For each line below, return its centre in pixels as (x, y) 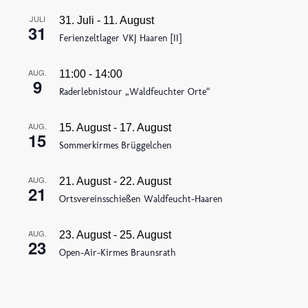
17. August (146, 128)
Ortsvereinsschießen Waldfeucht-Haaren (141, 199)
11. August (129, 21)
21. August (85, 181)
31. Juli (77, 21)
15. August (85, 128)
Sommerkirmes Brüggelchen (116, 146)
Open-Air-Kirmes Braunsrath (118, 253)
